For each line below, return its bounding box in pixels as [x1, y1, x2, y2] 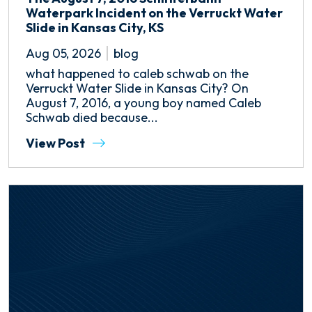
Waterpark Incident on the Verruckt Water [26, 5, 283, 22]
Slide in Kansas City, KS [26, 19, 164, 36]
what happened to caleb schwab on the [26, 65, 249, 82]
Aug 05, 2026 [26, 45, 101, 62]
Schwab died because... [26, 109, 158, 126]
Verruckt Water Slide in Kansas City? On [26, 80, 249, 97]
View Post [26, 135, 87, 152]
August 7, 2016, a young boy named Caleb [26, 95, 261, 111]
